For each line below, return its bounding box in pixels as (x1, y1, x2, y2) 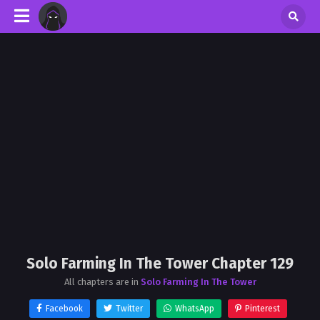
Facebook (46, 304, 83, 314)
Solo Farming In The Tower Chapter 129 (26, 254, 294, 273)
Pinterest (245, 304, 280, 314)
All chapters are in (64, 276, 141, 287)
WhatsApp (175, 304, 214, 314)
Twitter (116, 304, 143, 314)
